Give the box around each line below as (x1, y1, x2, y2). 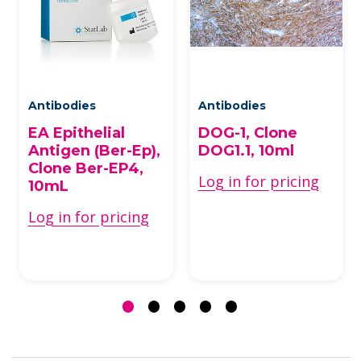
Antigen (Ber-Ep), (27, 141, 160, 160)
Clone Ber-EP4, (27, 159, 143, 177)
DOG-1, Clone (197, 123, 297, 142)
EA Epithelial (27, 123, 125, 142)
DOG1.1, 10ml (197, 141, 294, 160)
